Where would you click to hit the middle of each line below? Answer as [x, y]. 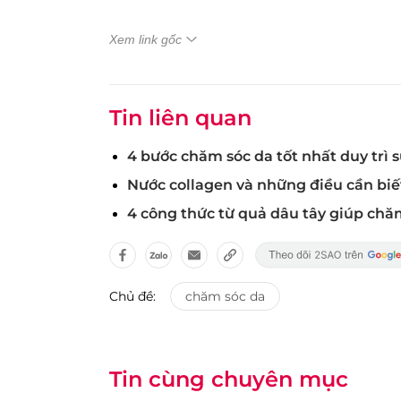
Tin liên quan [180, 118]
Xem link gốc [145, 40]
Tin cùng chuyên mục [229, 380]
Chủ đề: [132, 297]
